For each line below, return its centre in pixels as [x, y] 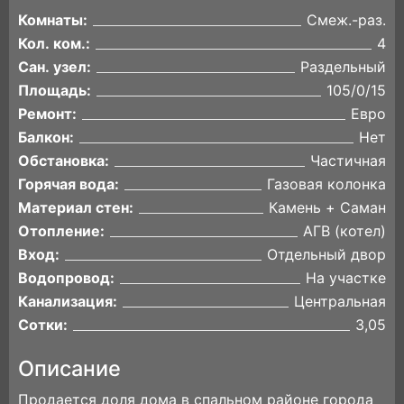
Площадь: [55, 90]
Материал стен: [76, 207]
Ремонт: [47, 114]
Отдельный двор [326, 254]
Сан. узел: [55, 67]
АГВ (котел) [344, 231]
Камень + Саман [327, 207]
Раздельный [343, 67]
